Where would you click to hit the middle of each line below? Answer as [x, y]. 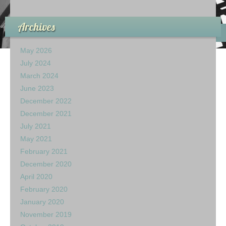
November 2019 [46, 214]
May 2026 [36, 50]
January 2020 [42, 202]
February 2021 [44, 151]
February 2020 [44, 189]
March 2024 [39, 76]
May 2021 [36, 139]
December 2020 [46, 164]
